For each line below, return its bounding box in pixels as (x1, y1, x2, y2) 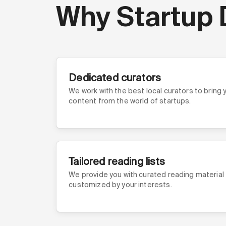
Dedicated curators (69, 71, 161, 84)
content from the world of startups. (69, 96, 191, 105)
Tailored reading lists (69, 155, 165, 168)
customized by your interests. (69, 180, 172, 189)
